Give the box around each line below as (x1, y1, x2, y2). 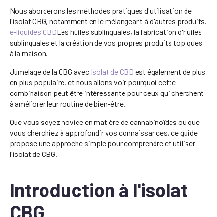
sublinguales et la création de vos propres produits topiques (10, 37, 202, 47)
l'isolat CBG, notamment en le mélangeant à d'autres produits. (10, 16, 207, 26)
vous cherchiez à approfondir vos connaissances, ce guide (10, 127, 198, 137)
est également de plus (134, 66, 205, 76)
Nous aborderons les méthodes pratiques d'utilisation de (10, 5, 192, 15)
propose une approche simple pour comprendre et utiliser (10, 138, 195, 148)
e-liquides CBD (10, 27, 57, 36)
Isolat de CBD (91, 66, 134, 76)
